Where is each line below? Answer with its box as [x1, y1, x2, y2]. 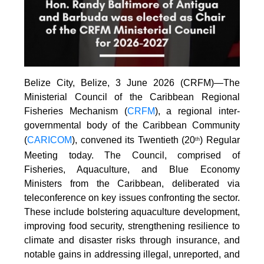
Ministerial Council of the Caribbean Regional [24, 91, 240, 102]
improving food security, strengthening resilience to [24, 220, 240, 231]
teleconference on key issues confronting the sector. [24, 192, 240, 203]
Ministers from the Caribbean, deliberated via [24, 178, 240, 189]
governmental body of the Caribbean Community [24, 120, 240, 130]
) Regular [200, 134, 240, 145]
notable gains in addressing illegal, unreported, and [24, 249, 240, 259]
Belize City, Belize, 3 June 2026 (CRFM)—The [24, 77, 240, 88]
